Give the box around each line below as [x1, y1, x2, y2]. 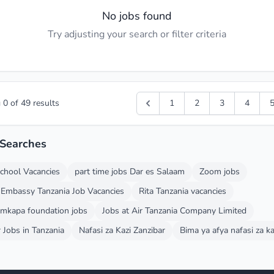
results [31, 97, 59, 109]
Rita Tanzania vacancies [139, 185, 226, 197]
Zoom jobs [199, 166, 240, 177]
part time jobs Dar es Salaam [75, 166, 185, 177]
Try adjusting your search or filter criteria [48, 28, 226, 41]
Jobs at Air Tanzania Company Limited [102, 205, 246, 217]
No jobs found [102, 9, 172, 23]
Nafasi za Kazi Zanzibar [79, 224, 165, 236]
